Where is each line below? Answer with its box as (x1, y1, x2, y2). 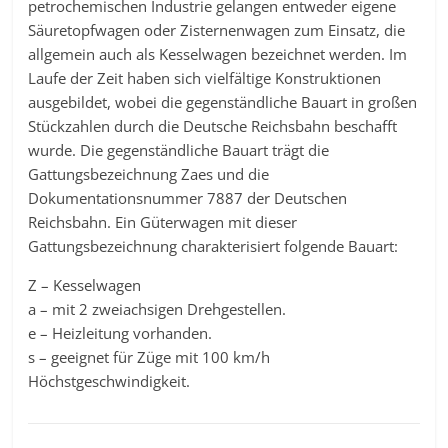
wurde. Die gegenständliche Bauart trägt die (28, 140, 330, 160)
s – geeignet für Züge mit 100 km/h (28, 347, 271, 367)
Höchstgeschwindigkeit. (28, 371, 191, 391)
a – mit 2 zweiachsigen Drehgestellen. (28, 299, 287, 319)
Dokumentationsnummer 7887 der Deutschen (28, 188, 348, 208)
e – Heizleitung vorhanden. (28, 323, 213, 343)
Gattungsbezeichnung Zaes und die (28, 164, 270, 184)
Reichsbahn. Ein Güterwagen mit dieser (28, 212, 298, 232)
